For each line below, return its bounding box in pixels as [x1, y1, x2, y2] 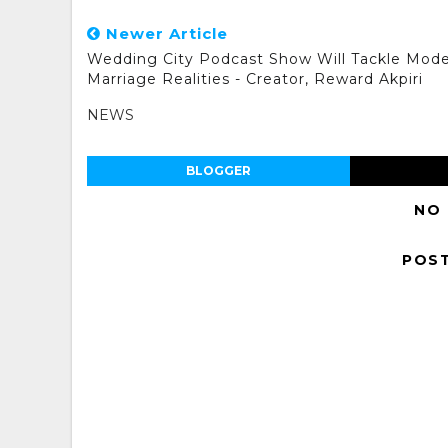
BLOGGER [185, 163, 251, 178]
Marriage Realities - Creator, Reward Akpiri [87, 70, 423, 88]
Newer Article [101, 24, 228, 43]
